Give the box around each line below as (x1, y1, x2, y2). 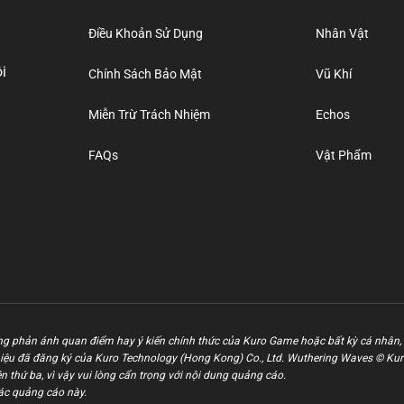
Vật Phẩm (316, 148, 372, 162)
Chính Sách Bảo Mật (87, 67, 202, 81)
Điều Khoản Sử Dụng (87, 26, 203, 41)
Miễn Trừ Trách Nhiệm (87, 107, 210, 122)
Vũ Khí (316, 67, 353, 81)
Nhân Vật (316, 26, 370, 41)
